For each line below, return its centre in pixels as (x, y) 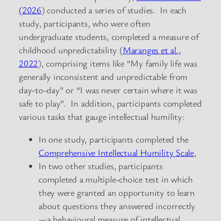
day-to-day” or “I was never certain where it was (108, 90)
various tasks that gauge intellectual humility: (102, 117)
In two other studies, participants (101, 166)
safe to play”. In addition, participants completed (110, 103)
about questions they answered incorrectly (117, 205)
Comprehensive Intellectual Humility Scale (116, 152)
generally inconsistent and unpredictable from (103, 77)
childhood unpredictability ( (71, 50)
